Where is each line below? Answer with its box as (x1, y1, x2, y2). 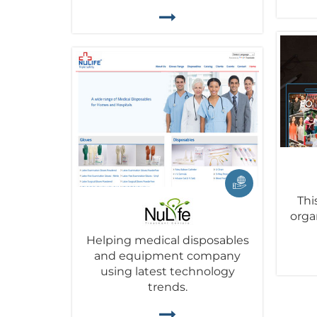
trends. (147, 279, 188, 294)
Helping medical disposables (86, 233, 249, 247)
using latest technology (100, 264, 235, 278)
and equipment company (94, 248, 241, 263)
